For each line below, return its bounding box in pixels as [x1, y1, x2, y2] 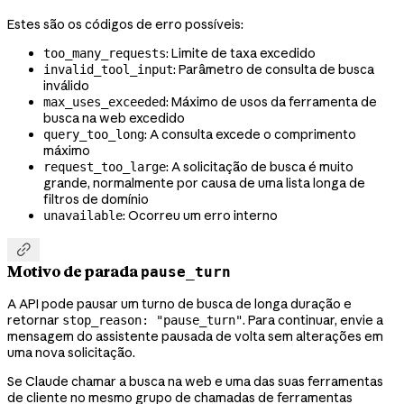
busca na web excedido [43, 109, 185, 126]
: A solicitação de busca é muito [166, 158, 353, 175]
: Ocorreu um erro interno [123, 207, 278, 224]
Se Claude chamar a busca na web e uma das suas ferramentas [7, 372, 383, 390]
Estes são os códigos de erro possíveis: [7, 15, 243, 32]
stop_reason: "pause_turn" [62, 312, 243, 327]
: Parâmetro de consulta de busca [173, 60, 374, 78]
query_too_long [43, 126, 144, 142]
